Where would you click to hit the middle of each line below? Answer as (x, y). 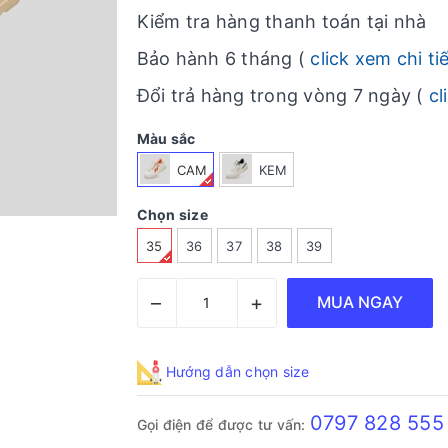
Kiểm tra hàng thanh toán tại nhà (281, 21)
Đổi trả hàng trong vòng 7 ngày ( (282, 95)
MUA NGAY (359, 302)
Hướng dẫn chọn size (235, 371)
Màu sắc (166, 139)
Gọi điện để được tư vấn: (223, 425)
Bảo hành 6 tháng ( (223, 58)
